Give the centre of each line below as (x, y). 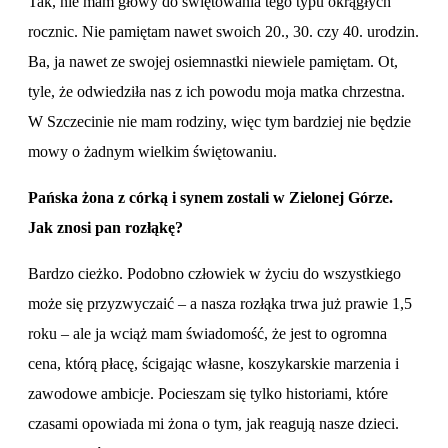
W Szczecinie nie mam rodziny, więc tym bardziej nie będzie (219, 121)
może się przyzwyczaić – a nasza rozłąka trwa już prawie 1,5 (220, 303)
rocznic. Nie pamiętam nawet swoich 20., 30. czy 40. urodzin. (223, 31)
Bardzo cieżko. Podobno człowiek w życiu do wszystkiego (214, 273)
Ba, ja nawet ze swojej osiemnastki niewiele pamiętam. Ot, (213, 61)
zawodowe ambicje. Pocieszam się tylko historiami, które (208, 393)
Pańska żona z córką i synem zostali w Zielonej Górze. (210, 197)
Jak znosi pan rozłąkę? (107, 227)
